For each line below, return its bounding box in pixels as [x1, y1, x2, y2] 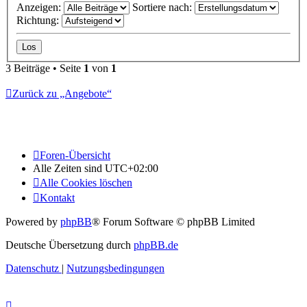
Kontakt [40, 191, 75, 204]
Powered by [5, 215, 60, 228]
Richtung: [16, 14, 62, 26]
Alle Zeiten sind [33, 162, 105, 174]
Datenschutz [5, 262, 59, 274]
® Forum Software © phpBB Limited [92, 215, 255, 228]
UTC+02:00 [105, 162, 158, 174]
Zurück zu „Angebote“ [12, 87, 112, 99]
